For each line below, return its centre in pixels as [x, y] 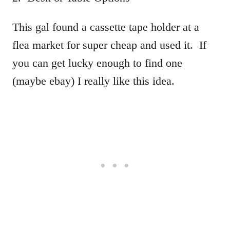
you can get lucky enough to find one [97, 63]
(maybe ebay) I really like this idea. [93, 81]
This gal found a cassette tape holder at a [106, 27]
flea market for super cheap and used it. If [109, 45]
